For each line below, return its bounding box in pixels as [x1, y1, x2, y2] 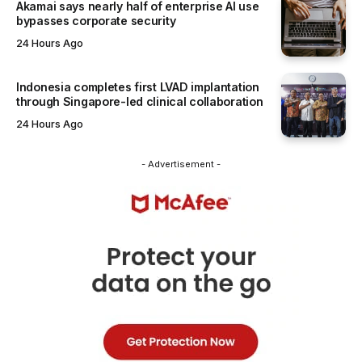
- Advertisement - [141, 158, 221, 170]
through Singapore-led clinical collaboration [16, 95, 263, 109]
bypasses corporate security [16, 14, 176, 28]
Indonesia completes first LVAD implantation [16, 80, 259, 95]
